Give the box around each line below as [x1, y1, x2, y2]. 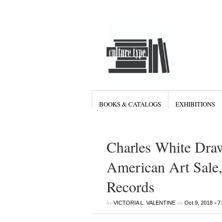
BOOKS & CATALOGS [99, 100, 161, 109]
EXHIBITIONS [175, 100, 215, 109]
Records [106, 176, 155, 196]
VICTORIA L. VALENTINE [113, 200, 175, 206]
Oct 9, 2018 [184, 200, 213, 206]
